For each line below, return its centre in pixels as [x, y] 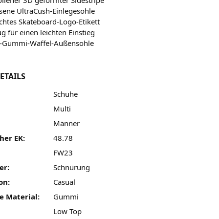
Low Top [67, 211]
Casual [64, 182]
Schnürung [71, 167]
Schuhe [65, 94]
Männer [66, 123]
